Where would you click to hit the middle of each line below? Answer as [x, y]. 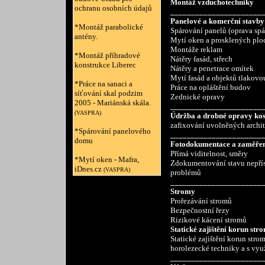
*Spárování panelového [113, 131]
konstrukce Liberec [105, 65]
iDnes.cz [88, 169]
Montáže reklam [196, 49]
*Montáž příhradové [107, 55]
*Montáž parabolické [109, 27]
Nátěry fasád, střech [201, 59]
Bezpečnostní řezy [200, 210]
